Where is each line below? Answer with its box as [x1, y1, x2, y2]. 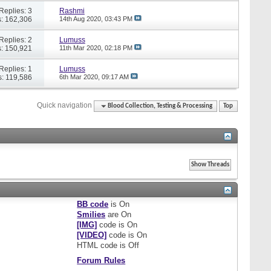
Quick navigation [37, 100, 93, 109]
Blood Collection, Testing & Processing [108, 102, 213, 109]
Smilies [77, 209, 106, 219]
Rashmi [59, 6, 85, 15]
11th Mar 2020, [59, 44, 105, 51]
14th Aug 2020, [59, 15, 105, 22]
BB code [77, 199, 109, 209]
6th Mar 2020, [59, 73, 102, 80]
